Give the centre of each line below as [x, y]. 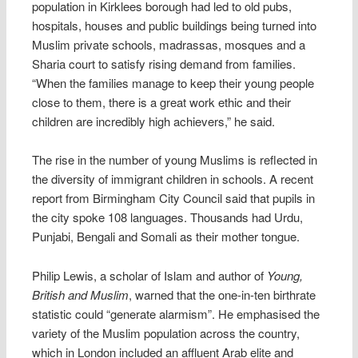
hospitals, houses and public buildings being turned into [175, 25]
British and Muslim [81, 294]
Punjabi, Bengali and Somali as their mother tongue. [166, 237]
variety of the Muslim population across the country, [166, 332]
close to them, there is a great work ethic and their [162, 101]
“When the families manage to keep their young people [173, 82]
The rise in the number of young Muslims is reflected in [175, 160]
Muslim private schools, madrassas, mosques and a [169, 44]
